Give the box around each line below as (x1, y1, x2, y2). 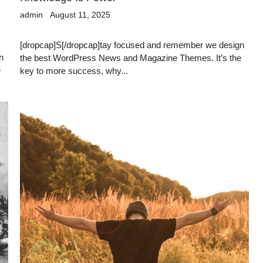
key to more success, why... (20, 65, 128, 76)
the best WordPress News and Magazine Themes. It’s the (20, 52, 241, 63)
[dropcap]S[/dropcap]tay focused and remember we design (20, 39, 244, 50)
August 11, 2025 (50, 9, 110, 19)
